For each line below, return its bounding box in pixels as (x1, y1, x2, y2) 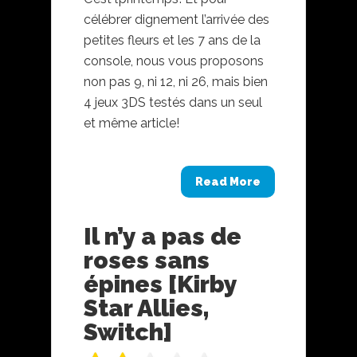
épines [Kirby (84, 270, 237, 298)
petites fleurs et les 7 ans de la (84, 33, 261, 48)
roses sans (84, 246, 210, 274)
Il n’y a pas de (84, 222, 241, 250)
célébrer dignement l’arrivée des (84, 12, 269, 27)
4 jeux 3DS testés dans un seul (84, 95, 262, 110)
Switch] (84, 318, 172, 346)
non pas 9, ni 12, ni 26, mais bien (84, 74, 268, 89)
